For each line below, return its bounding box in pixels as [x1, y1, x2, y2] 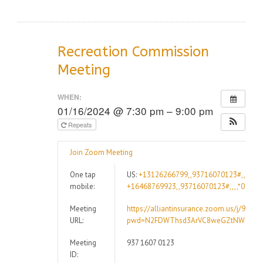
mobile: [70, 181, 95, 191]
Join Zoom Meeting [70, 147, 133, 157]
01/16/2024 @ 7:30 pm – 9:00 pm [58, 103, 213, 118]
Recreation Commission [58, 43, 209, 60]
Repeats [68, 119, 94, 129]
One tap [70, 169, 96, 180]
